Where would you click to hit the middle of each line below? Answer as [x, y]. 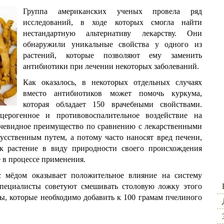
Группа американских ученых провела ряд [112, 11]
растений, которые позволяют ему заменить [112, 55]
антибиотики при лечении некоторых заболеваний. [111, 66]
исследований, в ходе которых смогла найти [112, 22]
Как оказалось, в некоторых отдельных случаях [112, 82]
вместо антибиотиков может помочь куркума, [112, 93]
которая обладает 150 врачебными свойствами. [112, 104]
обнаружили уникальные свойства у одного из [112, 44]
